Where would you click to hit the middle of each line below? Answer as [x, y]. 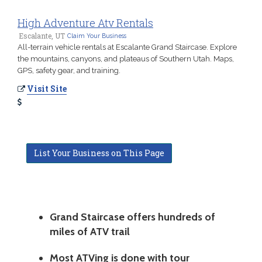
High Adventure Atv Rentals [85, 23]
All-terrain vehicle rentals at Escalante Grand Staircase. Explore [127, 47]
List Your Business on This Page [99, 153]
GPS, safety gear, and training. [69, 71]
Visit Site [47, 89]
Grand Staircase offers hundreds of [132, 217]
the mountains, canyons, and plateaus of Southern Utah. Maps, [126, 59]
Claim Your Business [97, 36]
